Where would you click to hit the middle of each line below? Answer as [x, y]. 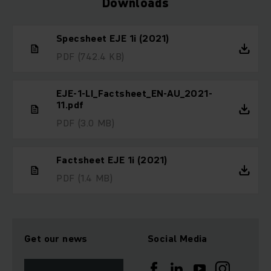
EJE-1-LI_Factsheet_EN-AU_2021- [134, 93]
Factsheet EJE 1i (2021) [112, 160]
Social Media [178, 238]
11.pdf [70, 105]
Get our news [56, 238]
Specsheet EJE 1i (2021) [113, 38]
